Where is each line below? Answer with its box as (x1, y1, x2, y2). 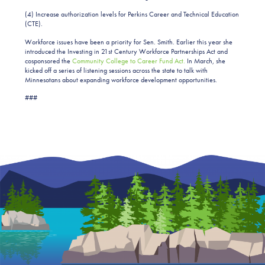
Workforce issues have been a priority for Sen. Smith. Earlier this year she (25, 37, 232, 47)
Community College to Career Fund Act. (72, 56, 185, 66)
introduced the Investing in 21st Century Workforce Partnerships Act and (25, 46, 228, 56)
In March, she (185, 56, 225, 66)
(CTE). (25, 19, 43, 29)
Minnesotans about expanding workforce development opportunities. (25, 75, 217, 85)
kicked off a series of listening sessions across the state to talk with (25, 65, 208, 75)
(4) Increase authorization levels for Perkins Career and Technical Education (25, 9, 239, 20)
